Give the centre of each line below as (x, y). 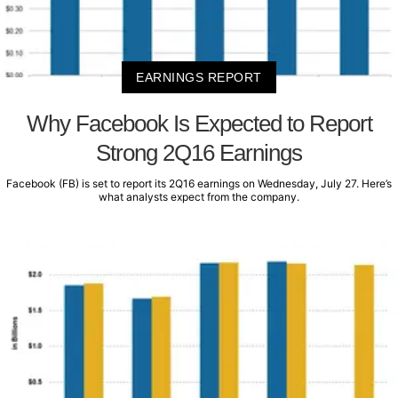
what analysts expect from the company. (199, 196)
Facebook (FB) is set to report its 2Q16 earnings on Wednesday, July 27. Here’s (199, 183)
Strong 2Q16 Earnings (199, 152)
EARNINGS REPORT (199, 77)
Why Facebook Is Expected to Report (199, 123)
